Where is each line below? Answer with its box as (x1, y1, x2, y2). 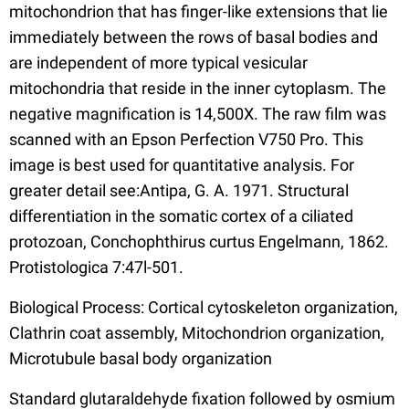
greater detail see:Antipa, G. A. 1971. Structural (9, 180, 349, 200)
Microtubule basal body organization (9, 348, 272, 368)
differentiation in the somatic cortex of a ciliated (9, 205, 353, 225)
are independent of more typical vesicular (9, 52, 308, 72)
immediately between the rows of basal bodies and (9, 26, 378, 47)
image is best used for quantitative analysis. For (9, 154, 354, 174)
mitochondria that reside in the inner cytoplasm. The (9, 78, 386, 98)
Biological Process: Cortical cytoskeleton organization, (9, 297, 398, 317)
